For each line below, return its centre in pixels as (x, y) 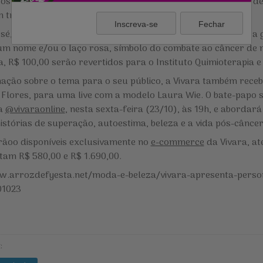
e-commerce (177, 142)
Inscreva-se (136, 24)
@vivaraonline (35, 109)
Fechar (211, 24)
